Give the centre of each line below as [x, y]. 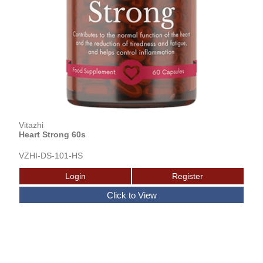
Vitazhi [31, 125]
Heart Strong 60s [53, 135]
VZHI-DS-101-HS [51, 156]
